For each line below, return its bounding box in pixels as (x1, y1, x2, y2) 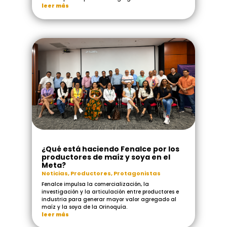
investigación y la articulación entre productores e (41, 188, 179, 196)
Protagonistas (113, 169, 161, 178)
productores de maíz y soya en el (41, 152, 170, 163)
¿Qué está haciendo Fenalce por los (41, 144, 179, 155)
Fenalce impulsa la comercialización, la (41, 180, 149, 188)
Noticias (41, 169, 68, 178)
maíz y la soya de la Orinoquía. (41, 203, 127, 211)
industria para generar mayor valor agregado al (41, 196, 176, 204)
